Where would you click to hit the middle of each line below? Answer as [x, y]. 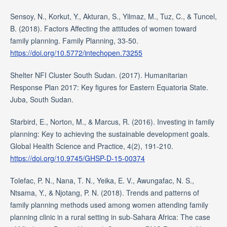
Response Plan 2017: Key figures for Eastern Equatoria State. [109, 87]
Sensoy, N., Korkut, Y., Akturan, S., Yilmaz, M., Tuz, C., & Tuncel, [113, 16]
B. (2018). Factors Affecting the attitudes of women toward [103, 28]
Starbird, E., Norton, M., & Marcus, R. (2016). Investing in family [112, 121]
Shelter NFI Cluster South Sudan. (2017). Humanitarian [99, 75]
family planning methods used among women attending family [109, 204]
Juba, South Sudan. [42, 99]
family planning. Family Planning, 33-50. [74, 40]
